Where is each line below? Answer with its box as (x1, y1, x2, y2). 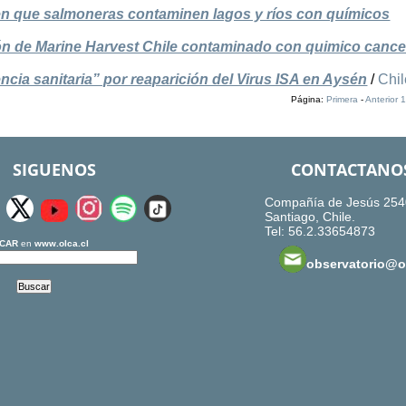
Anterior (364, 94, 398, 105)
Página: (290, 94, 326, 105)
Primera (325, 94, 358, 105)
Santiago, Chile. (264, 209, 355, 225)
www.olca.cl (34, 238, 89, 249)
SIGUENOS (12, 159, 96, 181)
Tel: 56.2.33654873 (264, 224, 375, 239)
